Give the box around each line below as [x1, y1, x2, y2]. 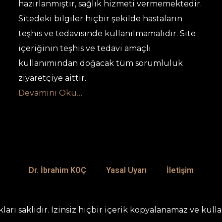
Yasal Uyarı [106, 166, 147, 175]
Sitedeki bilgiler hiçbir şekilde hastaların [18, 14, 182, 23]
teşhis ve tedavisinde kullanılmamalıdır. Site [18, 29, 196, 38]
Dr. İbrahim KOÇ [28, 166, 86, 175]
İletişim [166, 166, 194, 175]
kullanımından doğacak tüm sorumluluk [18, 58, 183, 68]
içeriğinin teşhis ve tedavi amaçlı [18, 44, 151, 53]
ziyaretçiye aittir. [18, 73, 86, 83]
